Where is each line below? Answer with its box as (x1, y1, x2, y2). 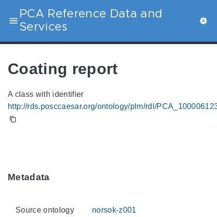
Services (19, 21, 68, 33)
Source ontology (15, 205, 74, 214)
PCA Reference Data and (19, 8, 163, 20)
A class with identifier (8, 90, 84, 99)
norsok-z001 (92, 205, 137, 214)
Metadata (8, 172, 50, 183)
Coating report (8, 60, 118, 77)
